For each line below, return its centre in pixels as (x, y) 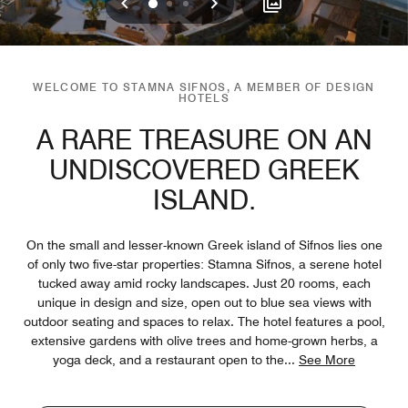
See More (327, 359)
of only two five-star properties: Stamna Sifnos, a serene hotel (204, 264)
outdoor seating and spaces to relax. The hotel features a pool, (204, 321)
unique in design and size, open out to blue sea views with (204, 302)
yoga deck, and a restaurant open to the (168, 359)
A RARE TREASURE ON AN (204, 139)
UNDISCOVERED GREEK (204, 169)
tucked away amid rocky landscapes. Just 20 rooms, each (204, 283)
